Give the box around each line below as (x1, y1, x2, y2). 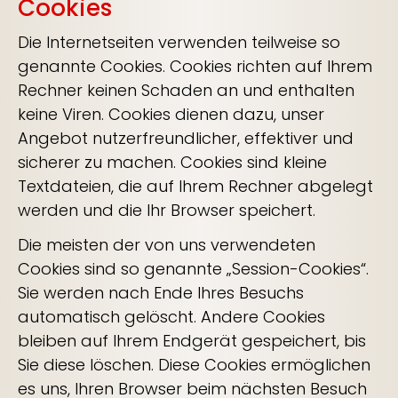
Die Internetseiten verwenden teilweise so (18, 31, 340, 53)
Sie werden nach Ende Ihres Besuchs (18, 282, 304, 304)
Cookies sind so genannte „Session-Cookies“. (18, 258, 369, 280)
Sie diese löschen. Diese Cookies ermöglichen (18, 354, 370, 376)
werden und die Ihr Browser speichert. (18, 199, 315, 221)
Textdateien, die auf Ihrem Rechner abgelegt (18, 175, 373, 197)
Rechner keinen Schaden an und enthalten (18, 79, 354, 101)
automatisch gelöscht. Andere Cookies (18, 306, 325, 328)
